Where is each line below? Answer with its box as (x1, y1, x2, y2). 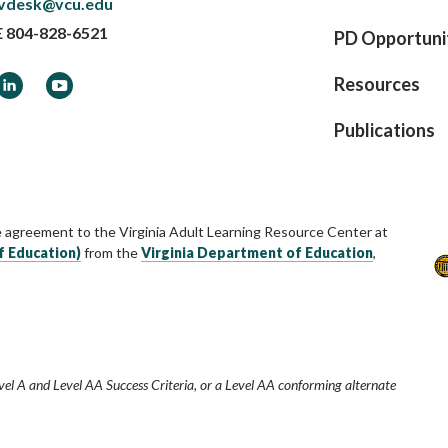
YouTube (45, 72, 112, 92)
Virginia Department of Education (141, 243, 373, 261)
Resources (333, 72, 420, 95)
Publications (333, 118, 435, 141)
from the (81, 243, 141, 261)
